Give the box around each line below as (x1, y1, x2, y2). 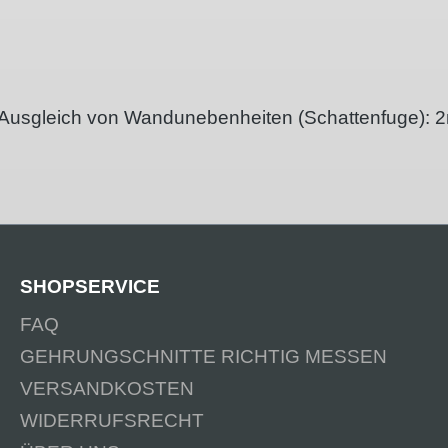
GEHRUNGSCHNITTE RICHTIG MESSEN (20, 346, 387, 368)
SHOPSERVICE (20, 276, 160, 298)
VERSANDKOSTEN (20, 378, 194, 400)
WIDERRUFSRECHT (20, 410, 204, 432)
